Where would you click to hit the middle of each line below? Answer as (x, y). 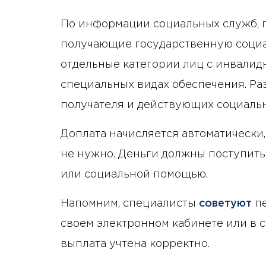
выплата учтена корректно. (135, 244)
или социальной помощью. (134, 174)
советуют (225, 203)
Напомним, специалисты (130, 203)
